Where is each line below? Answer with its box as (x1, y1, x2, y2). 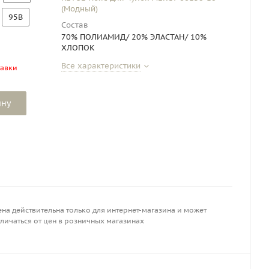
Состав (61, 20, 88, 30)
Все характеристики (61, 61, 141, 71)
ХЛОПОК (61, 43, 95, 53)
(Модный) (61, 4, 98, 14)
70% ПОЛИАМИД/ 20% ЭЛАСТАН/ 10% (61, 32, 207, 42)
